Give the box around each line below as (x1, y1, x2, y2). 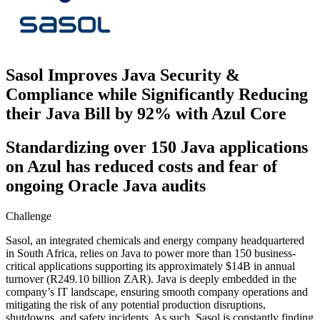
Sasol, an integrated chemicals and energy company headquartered (6, 234, 304, 246)
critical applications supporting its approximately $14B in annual (6, 259, 295, 272)
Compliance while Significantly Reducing (6, 84, 308, 104)
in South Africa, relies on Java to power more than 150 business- (6, 246, 296, 259)
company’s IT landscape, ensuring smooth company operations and (6, 285, 308, 298)
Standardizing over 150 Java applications (6, 137, 308, 156)
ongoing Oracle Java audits (6, 176, 206, 195)
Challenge (6, 209, 51, 222)
